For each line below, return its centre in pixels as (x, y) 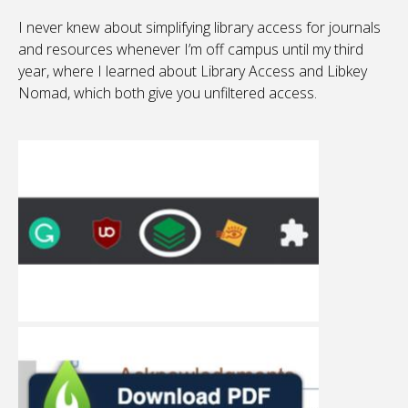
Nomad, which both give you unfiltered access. (168, 93)
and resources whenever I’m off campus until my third (191, 50)
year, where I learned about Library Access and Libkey (193, 71)
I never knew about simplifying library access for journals (199, 28)
